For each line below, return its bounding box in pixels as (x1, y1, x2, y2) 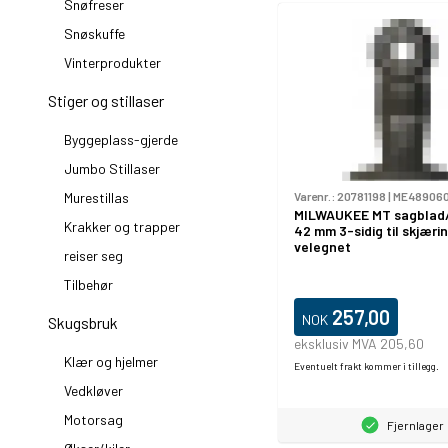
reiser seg (64, 247, 123, 264)
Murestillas (64, 189, 129, 206)
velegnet (294, 238, 351, 256)
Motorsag (64, 411, 123, 428)
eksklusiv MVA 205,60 (294, 335, 424, 353)
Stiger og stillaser (48, 91, 164, 110)
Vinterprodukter (64, 54, 161, 71)
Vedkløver (64, 382, 123, 399)
